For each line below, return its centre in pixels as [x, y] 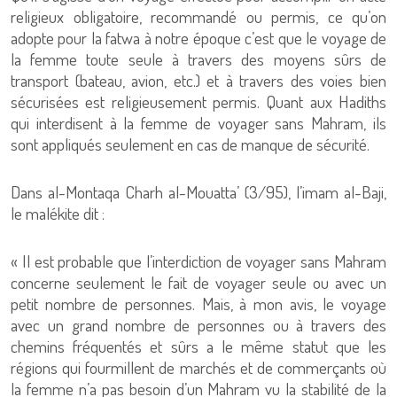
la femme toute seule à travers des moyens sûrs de [198, 59]
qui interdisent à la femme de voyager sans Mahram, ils [198, 123]
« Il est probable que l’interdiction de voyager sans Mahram [198, 261]
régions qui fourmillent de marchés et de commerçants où [198, 367]
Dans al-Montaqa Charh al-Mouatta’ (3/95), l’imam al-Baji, [198, 192]
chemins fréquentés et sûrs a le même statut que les [198, 346]
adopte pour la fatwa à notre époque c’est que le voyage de [198, 38]
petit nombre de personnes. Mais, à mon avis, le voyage [198, 304]
